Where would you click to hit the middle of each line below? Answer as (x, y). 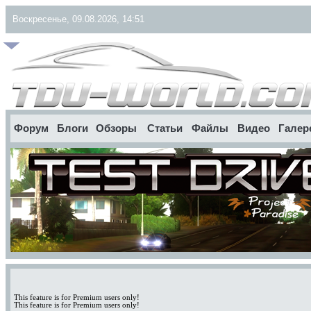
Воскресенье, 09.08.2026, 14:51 (78, 19)
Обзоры (116, 128)
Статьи (165, 128)
